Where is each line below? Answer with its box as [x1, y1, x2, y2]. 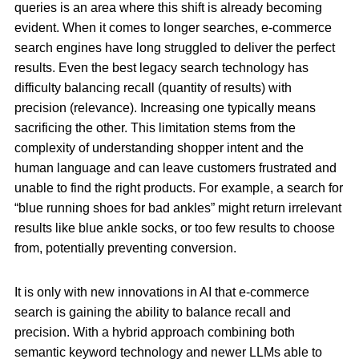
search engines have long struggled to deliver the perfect [14, 41, 335, 55]
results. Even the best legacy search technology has [14, 61, 309, 75]
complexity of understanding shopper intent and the [14, 141, 304, 155]
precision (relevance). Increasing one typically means [14, 101, 316, 115]
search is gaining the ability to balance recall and [14, 305, 291, 320]
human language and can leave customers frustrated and [14, 161, 337, 175]
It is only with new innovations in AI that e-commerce [14, 285, 309, 300]
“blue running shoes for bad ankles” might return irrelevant [14, 201, 341, 216]
